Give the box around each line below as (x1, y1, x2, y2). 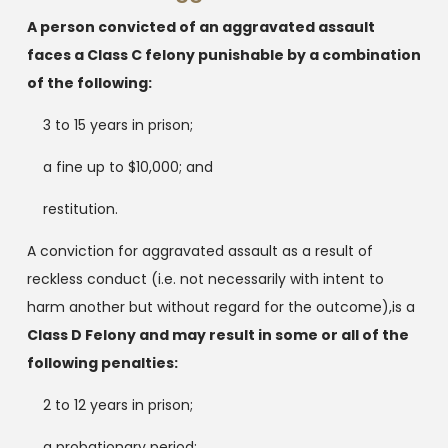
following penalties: (26, 352, 178, 373)
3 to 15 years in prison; (42, 114, 193, 135)
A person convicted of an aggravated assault (26, 16, 375, 37)
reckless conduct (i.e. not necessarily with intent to (26, 268, 384, 289)
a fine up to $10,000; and (42, 156, 213, 177)
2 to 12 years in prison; (42, 394, 193, 415)
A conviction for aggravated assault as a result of (26, 240, 373, 261)
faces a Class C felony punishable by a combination (26, 44, 421, 65)
